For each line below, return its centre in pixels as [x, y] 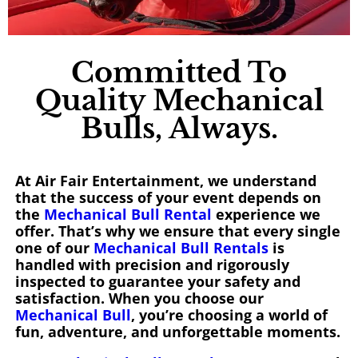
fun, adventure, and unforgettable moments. [177, 332]
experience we [266, 215]
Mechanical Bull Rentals [181, 248]
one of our [54, 248]
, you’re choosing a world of [229, 315]
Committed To [179, 73]
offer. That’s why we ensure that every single [177, 231]
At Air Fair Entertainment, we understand [165, 181]
